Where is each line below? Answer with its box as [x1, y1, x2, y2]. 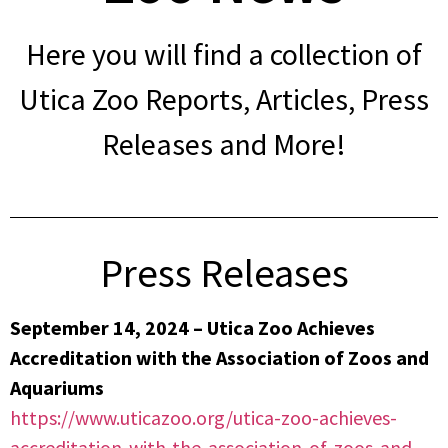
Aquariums [10, 374, 104, 400]
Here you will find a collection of [26, 35, 422, 74]
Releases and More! [102, 125, 346, 164]
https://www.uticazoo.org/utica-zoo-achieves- [10, 404, 397, 430]
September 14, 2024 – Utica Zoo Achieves [10, 314, 375, 340]
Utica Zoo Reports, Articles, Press [19, 80, 429, 119]
